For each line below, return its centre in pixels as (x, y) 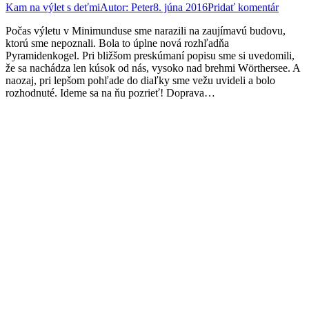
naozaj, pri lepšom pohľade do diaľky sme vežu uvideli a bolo (140, 80)
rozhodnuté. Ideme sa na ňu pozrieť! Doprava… (110, 92)
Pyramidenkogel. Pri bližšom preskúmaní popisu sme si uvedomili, (150, 55)
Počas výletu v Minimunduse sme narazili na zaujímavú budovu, (146, 30)
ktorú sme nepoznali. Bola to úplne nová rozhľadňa (117, 43)
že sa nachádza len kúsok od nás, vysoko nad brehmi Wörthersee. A (153, 68)
